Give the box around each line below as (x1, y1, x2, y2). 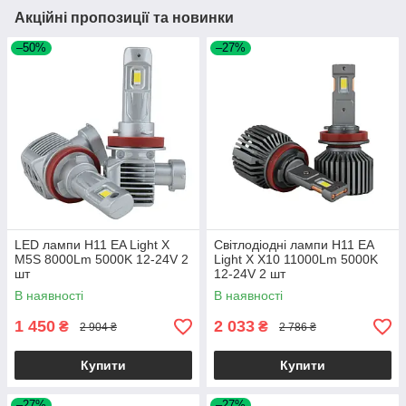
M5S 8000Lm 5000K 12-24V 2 (14, 252, 188, 267)
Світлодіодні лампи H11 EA (214, 237, 373, 253)
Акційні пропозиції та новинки (14, 10, 234, 26)
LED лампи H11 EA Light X (14, 237, 169, 253)
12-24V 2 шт (214, 266, 285, 282)
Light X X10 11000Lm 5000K (214, 252, 378, 267)
